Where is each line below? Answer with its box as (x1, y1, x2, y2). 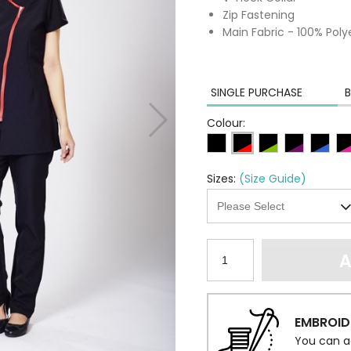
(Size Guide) (239, 171, 306, 186)
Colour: (207, 115, 245, 131)
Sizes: (207, 171, 236, 186)
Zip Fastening (223, 7, 295, 23)
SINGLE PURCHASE (211, 85, 302, 100)
